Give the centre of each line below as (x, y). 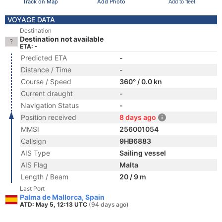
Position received (49, 117)
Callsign (33, 141)
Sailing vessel (143, 153)
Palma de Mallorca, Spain (62, 197)
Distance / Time (46, 70)
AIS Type (35, 153)
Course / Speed (46, 82)
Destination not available (62, 39)
